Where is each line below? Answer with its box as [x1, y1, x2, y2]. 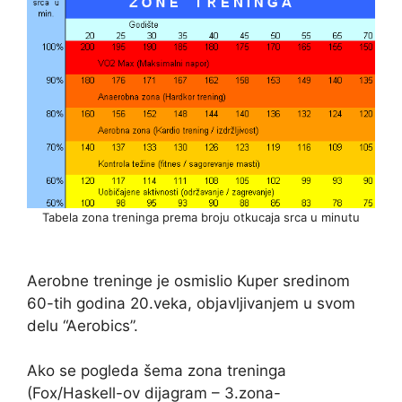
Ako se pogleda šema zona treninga [27, 362, 286, 380]
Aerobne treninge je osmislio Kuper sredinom [27, 271, 350, 290]
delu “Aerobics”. [27, 316, 138, 335]
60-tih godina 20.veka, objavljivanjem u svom [27, 293, 355, 312]
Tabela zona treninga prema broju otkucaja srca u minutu [42, 209, 360, 224]
